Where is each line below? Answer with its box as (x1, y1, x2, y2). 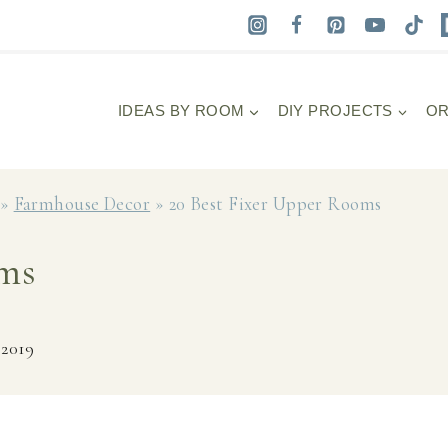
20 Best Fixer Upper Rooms (168, 193, 382, 216)
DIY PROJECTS (277, 102, 393, 120)
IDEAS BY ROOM (117, 102, 245, 120)
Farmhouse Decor (13, 193, 151, 216)
